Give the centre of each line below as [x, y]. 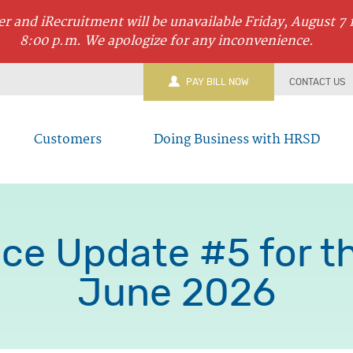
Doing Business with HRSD [237, 140]
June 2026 [176, 294]
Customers [68, 140]
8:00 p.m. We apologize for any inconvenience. [167, 41]
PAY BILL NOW [217, 82]
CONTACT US [317, 82]
